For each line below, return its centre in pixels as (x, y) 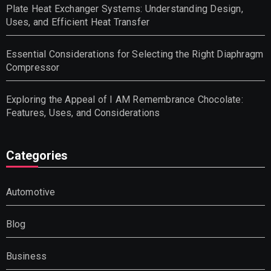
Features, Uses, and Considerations (83, 113)
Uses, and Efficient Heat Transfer (78, 22)
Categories (37, 155)
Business (26, 256)
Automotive (31, 192)
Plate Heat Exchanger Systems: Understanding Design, (124, 8)
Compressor (33, 67)
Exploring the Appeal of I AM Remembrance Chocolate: (124, 99)
